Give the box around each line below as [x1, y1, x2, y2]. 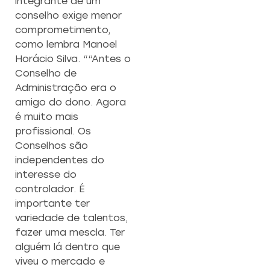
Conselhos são [15, 139, 88, 151]
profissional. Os [15, 125, 91, 137]
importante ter [15, 197, 90, 209]
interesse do [15, 168, 77, 180]
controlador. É [15, 183, 85, 195]
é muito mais [15, 110, 78, 122]
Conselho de [15, 67, 77, 79]
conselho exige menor [15, 9, 122, 21]
